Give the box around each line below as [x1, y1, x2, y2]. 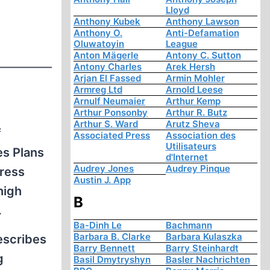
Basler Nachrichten [165, 254, 250, 266]
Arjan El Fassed [74, 72, 142, 84]
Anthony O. [74, 27, 123, 39]
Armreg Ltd [74, 84, 123, 96]
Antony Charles [74, 61, 142, 73]
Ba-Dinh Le [74, 219, 122, 231]
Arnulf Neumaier [74, 95, 146, 107]
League [165, 38, 198, 50]
